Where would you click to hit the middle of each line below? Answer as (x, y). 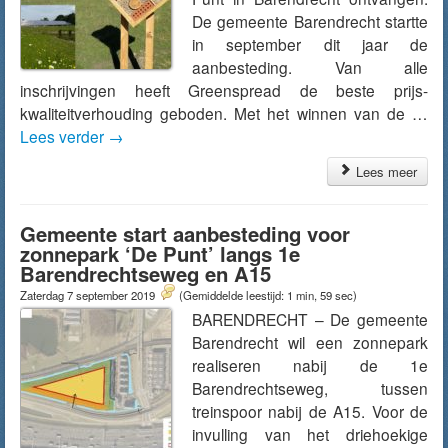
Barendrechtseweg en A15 (145, 273)
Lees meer (384, 171)
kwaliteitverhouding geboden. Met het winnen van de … (224, 113)
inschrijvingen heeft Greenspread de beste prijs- (224, 90)
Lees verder (64, 136)
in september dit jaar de (310, 44)
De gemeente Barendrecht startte (310, 21)
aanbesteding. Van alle (310, 67)
